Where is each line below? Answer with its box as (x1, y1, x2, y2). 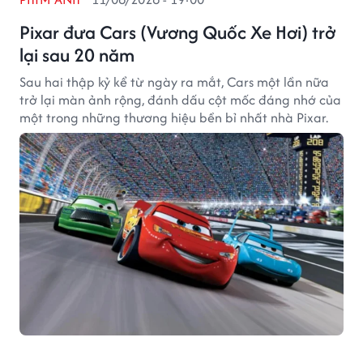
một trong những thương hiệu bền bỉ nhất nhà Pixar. (19, 108, 328, 127)
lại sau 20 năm (19, 41, 135, 68)
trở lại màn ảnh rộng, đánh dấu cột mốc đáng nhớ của (19, 90, 341, 109)
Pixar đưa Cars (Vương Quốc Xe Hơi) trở (19, 19, 335, 45)
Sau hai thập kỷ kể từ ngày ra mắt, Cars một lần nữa (19, 72, 329, 92)
